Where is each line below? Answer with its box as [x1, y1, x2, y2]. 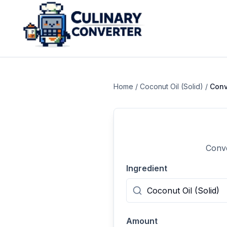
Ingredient [126, 163, 167, 173]
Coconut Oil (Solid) [140, 82, 203, 91]
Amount [126, 216, 158, 226]
